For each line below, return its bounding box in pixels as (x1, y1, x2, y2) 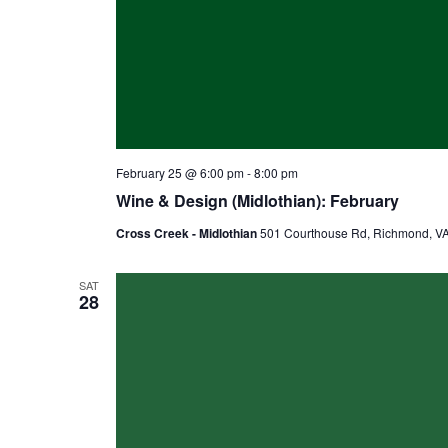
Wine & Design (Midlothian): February (115, 189, 399, 212)
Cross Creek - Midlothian (115, 224, 260, 242)
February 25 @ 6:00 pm (115, 164, 244, 181)
